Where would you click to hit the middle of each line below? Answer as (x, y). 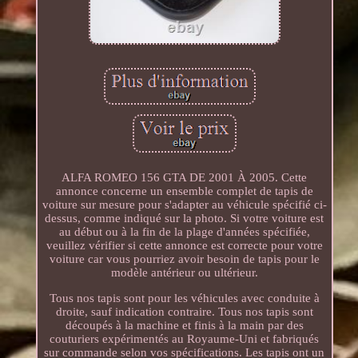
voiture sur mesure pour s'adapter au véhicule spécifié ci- (184, 204)
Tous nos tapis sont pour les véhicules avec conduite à (184, 298)
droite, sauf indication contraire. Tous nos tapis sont (184, 311)
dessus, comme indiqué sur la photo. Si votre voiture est (185, 218)
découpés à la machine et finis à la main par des (184, 325)
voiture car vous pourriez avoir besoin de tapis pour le (184, 259)
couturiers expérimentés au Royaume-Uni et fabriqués (185, 338)
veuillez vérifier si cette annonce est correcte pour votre (184, 245)
